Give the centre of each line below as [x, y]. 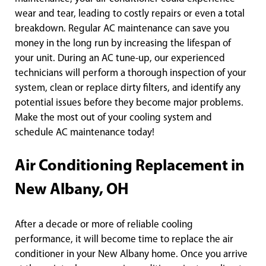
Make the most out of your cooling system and [113, 118]
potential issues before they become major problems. [129, 103]
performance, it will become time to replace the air [124, 240]
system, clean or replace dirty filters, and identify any [128, 88]
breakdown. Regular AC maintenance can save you [122, 29]
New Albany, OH [72, 191]
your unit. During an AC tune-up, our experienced [120, 59]
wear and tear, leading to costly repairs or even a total [130, 14]
